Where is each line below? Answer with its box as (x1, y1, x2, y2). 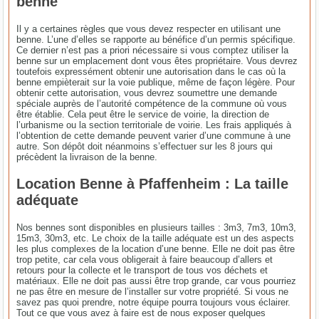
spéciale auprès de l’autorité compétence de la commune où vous (16, 98, 288, 109)
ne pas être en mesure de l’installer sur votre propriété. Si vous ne (16, 286, 289, 297)
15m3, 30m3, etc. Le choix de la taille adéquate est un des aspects (16, 232, 295, 244)
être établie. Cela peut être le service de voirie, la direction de (16, 108, 270, 120)
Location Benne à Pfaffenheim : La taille (16, 175, 289, 192)
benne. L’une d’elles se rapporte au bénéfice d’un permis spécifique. (16, 33, 296, 45)
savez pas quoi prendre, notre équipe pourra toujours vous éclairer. (16, 296, 291, 308)
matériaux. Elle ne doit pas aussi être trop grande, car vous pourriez (16, 275, 297, 286)
